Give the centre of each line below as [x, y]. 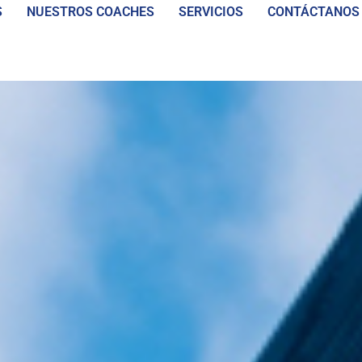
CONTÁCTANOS [313, 12]
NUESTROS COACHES [90, 12]
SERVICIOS [210, 12]
